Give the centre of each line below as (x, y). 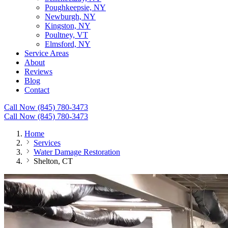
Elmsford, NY (68, 44)
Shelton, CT (53, 161)
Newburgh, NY (70, 17)
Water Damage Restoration (77, 152)
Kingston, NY (68, 26)
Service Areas (47, 53)
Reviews (38, 72)
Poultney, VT (66, 35)
